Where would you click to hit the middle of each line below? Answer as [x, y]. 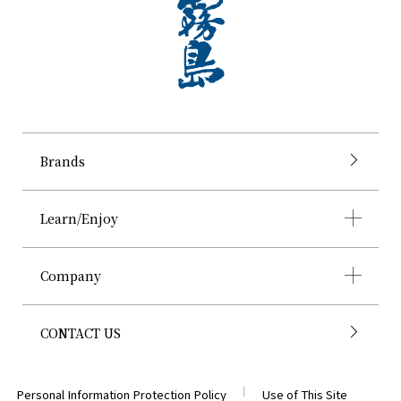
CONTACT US [81, 333]
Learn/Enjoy [79, 219]
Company [71, 276]
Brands [63, 162]
